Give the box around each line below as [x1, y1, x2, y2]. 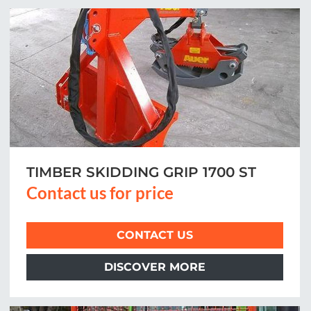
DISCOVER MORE [104, 260, 205, 274]
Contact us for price [26, 183, 174, 203]
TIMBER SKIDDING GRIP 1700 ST [26, 164, 256, 180]
